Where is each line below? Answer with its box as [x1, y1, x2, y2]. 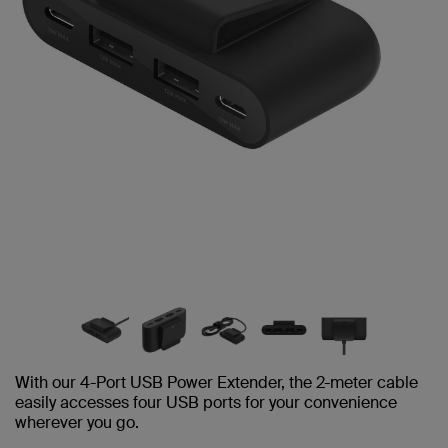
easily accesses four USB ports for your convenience [15, 391, 397, 413]
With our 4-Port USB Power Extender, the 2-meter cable [15, 371, 418, 393]
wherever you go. [15, 411, 139, 433]
